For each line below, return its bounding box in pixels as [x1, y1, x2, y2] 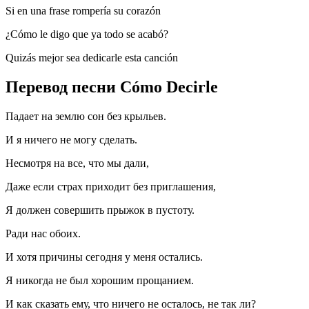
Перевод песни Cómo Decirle [6, 78, 218, 97]
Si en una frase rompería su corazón [6, 5, 161, 17]
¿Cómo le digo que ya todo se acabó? [6, 28, 168, 41]
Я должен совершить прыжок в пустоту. [6, 204, 195, 217]
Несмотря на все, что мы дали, [6, 157, 149, 170]
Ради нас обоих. [6, 228, 81, 240]
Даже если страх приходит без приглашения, [6, 181, 216, 193]
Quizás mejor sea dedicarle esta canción [6, 52, 178, 64]
